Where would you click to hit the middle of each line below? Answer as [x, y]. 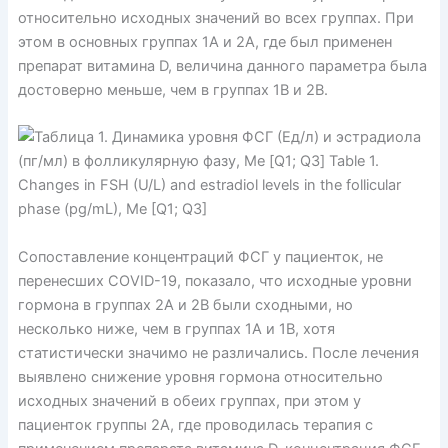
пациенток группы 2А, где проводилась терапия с [195, 424]
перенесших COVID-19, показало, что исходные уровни [214, 280]
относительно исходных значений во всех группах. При [215, 18]
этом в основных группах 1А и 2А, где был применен [204, 42]
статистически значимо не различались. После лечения [218, 352]
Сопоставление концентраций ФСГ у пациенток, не [200, 256]
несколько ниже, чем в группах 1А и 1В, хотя [176, 328]
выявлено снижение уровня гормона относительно [200, 376]
